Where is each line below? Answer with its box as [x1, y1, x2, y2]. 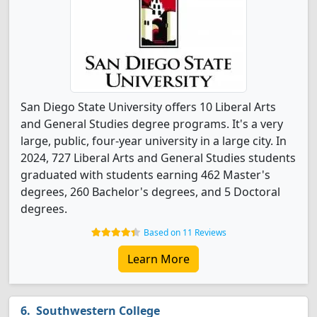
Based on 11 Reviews [143, 226, 226, 238]
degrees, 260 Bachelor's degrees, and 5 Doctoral [21, 184, 280, 200]
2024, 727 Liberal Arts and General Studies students [21, 150, 296, 166]
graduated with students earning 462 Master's [21, 167, 270, 183]
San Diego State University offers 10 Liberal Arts [21, 99, 276, 115]
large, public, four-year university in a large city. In [21, 133, 287, 149]
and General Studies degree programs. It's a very [21, 116, 283, 132]
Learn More [127, 251, 190, 267]
